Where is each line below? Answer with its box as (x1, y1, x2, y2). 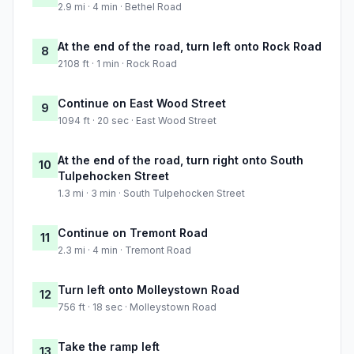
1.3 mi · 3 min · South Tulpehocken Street (58, 187, 245, 200)
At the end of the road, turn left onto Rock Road (58, 40, 322, 54)
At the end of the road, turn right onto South (58, 153, 303, 168)
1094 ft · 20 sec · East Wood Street (58, 115, 217, 127)
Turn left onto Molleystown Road (58, 283, 239, 297)
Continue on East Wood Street (58, 96, 226, 111)
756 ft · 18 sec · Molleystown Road (58, 301, 217, 314)
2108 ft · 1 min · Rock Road (58, 58, 177, 70)
